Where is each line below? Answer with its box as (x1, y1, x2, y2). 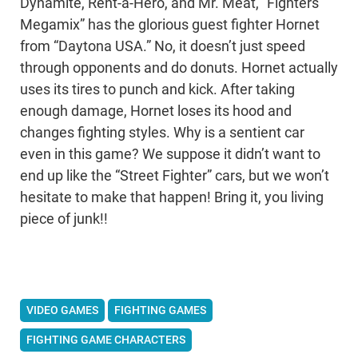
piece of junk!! (20, 210, 108, 227)
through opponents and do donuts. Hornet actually (20, 59, 338, 76)
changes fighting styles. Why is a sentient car (20, 124, 304, 141)
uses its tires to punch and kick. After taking (20, 81, 295, 97)
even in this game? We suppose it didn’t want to (20, 145, 320, 162)
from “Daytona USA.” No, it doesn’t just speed (20, 38, 305, 54)
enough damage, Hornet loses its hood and (20, 102, 292, 119)
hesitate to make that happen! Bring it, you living (20, 189, 324, 205)
